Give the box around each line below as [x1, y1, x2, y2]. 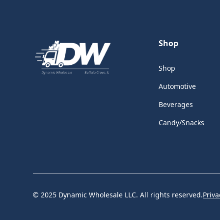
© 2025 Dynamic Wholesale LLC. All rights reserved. [33, 190, 203, 199]
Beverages [158, 99, 193, 109]
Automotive [158, 81, 196, 91]
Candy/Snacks [158, 117, 204, 127]
